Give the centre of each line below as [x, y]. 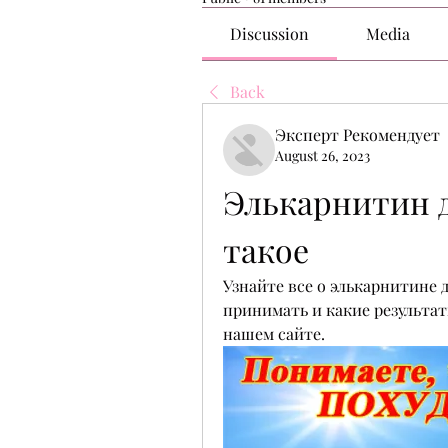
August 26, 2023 [322, 155]
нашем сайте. [274, 333]
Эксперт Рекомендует [357, 134]
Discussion [270, 33]
